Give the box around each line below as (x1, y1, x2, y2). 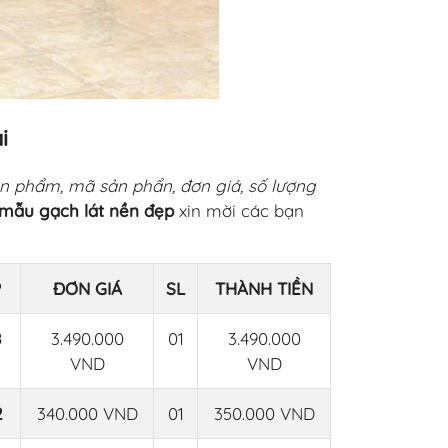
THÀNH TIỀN (215, 277, 313, 299)
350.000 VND (213, 402, 315, 424)
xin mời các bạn (174, 199, 304, 221)
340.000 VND (36, 402, 138, 424)
